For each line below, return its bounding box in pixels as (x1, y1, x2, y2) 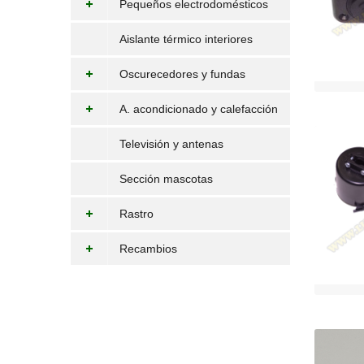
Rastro (119, 207, 154, 220)
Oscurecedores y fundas (119, 67, 245, 80)
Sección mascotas (119, 172, 213, 185)
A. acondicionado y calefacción (119, 102, 278, 115)
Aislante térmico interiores (119, 32, 253, 45)
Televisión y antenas (119, 137, 223, 150)
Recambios (119, 242, 177, 255)
